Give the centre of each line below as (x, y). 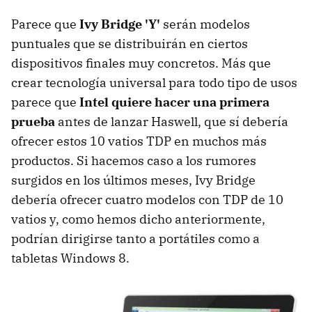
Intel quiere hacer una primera (174, 102)
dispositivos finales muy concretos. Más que (141, 63)
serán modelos (205, 24)
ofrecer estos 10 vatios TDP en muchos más (139, 141)
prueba (33, 121)
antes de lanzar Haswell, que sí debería (172, 121)
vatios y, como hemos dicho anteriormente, (138, 219)
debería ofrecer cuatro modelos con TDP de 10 (147, 199)
